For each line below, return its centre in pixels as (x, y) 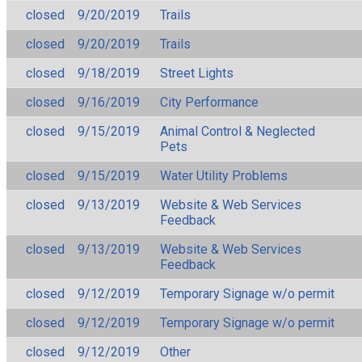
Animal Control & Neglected (238, 131)
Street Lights (197, 73)
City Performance (209, 102)
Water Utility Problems (224, 175)
